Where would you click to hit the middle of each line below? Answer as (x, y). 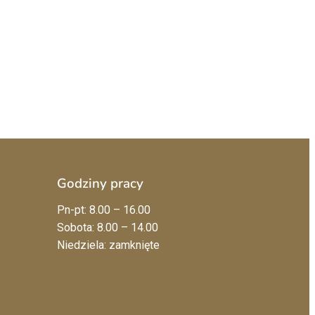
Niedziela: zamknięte (108, 245)
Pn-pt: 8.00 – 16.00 (104, 210)
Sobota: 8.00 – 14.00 (108, 227)
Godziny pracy (100, 183)
